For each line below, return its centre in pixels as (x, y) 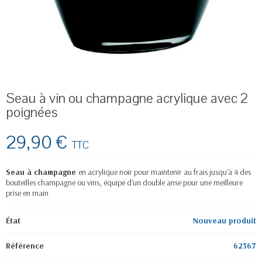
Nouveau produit (225, 220)
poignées (32, 112)
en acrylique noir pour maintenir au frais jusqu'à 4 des (165, 172)
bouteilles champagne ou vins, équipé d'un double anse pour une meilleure (124, 182)
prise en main (27, 193)
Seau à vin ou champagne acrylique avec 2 (127, 98)
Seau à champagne (42, 172)
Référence (25, 245)
